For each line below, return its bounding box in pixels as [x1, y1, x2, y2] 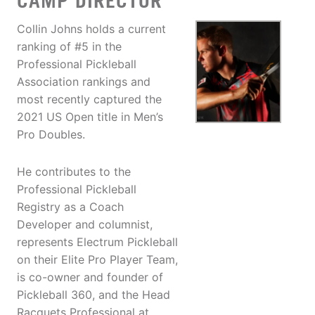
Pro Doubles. [17, 127, 85, 142]
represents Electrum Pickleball [17, 235, 178, 250]
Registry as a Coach [17, 200, 124, 214]
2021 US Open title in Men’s [17, 110, 163, 124]
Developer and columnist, [17, 217, 153, 232]
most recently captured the [17, 92, 162, 107]
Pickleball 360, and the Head [17, 288, 170, 302]
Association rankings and [17, 75, 150, 89]
